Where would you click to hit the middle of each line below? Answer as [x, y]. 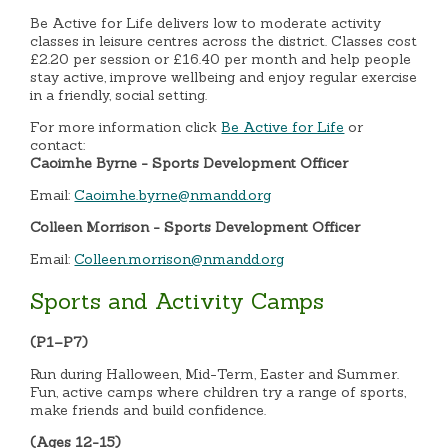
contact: [58, 145]
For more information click [126, 127]
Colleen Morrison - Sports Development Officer [195, 227]
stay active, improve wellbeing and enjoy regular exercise [224, 77]
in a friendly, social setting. [119, 95]
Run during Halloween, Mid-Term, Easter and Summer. [215, 373]
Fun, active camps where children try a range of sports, [218, 391]
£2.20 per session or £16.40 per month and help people [221, 59]
